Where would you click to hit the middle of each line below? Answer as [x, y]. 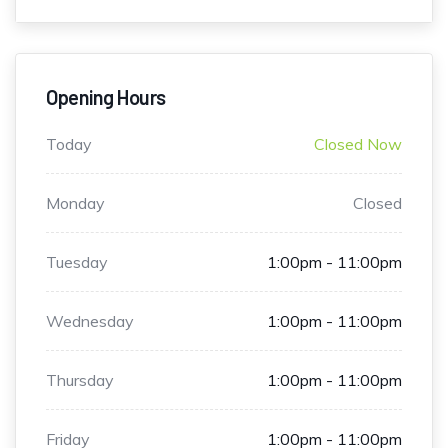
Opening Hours [106, 97]
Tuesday [77, 262]
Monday [75, 203]
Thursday [80, 380]
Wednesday [90, 321]
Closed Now [358, 144]
